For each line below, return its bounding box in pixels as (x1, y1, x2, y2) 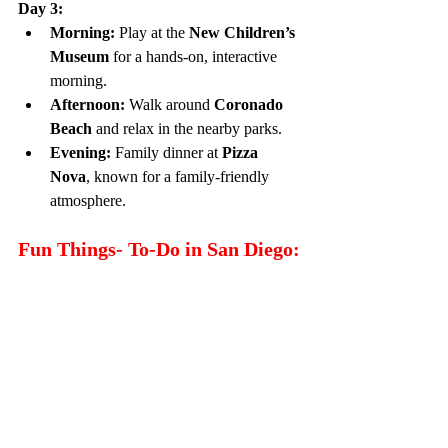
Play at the (115, 23, 189, 41)
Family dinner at (111, 143, 222, 161)
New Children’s (189, 23, 299, 41)
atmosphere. (50, 191, 126, 209)
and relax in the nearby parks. (92, 119, 282, 137)
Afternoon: (50, 95, 125, 113)
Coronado (214, 95, 287, 113)
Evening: (50, 143, 111, 161)
